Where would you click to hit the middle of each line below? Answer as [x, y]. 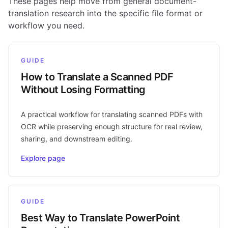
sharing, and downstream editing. [77, 138]
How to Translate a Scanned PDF [97, 77]
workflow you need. [46, 25]
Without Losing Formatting [83, 89]
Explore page [43, 158]
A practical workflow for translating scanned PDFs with [112, 114]
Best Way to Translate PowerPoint [100, 218]
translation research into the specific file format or [105, 13]
